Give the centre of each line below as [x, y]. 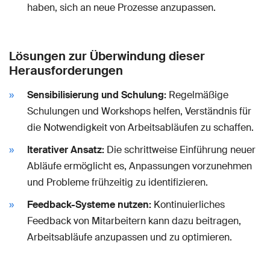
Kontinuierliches [188, 204]
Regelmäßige [197, 95]
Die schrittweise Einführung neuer [180, 149]
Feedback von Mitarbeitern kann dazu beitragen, [134, 221]
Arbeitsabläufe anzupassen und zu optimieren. [130, 237]
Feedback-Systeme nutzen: [89, 204]
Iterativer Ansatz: [66, 149]
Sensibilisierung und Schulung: [97, 95]
